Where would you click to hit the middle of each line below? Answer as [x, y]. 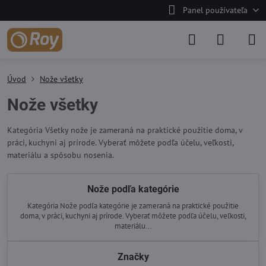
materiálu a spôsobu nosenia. [61, 155]
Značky [133, 256]
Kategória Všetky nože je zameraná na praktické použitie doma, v [125, 130]
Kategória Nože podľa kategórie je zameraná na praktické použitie [133, 205]
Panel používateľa [215, 10]
